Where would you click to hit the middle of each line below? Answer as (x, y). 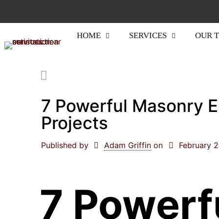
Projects (75, 123)
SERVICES (148, 35)
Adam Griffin (128, 145)
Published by (65, 145)
